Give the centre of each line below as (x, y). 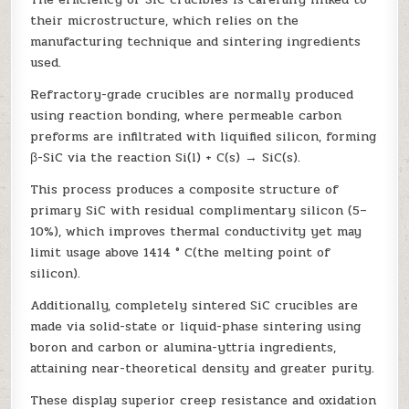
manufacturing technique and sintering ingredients (196, 42)
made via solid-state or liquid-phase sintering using (196, 327)
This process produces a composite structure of (185, 190)
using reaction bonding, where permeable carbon (186, 116)
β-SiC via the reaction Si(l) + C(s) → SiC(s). (166, 158)
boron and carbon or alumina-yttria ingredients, (184, 348)
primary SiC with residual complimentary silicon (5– (199, 211)
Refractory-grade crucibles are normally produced (192, 95)
